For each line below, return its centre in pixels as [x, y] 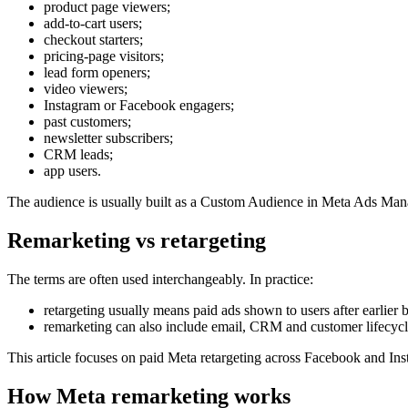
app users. [72, 171]
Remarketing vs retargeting [137, 241]
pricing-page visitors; [104, 56]
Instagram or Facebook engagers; [139, 106]
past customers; [87, 122]
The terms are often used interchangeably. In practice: [160, 280]
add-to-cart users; [93, 24]
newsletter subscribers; [108, 138]
